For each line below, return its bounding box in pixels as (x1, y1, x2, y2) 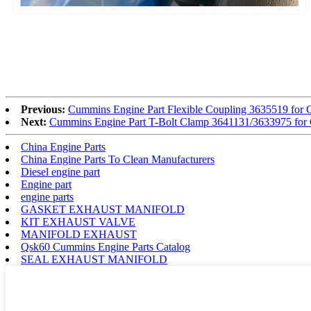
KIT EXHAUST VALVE (21, 216, 135, 228)
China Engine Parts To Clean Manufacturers (21, 153, 215, 166)
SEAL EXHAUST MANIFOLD (21, 253, 167, 266)
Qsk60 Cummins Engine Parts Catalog (21, 241, 190, 253)
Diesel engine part (21, 166, 100, 178)
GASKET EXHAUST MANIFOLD (21, 203, 185, 216)
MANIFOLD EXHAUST (21, 228, 137, 241)
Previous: (21, 103, 65, 116)
